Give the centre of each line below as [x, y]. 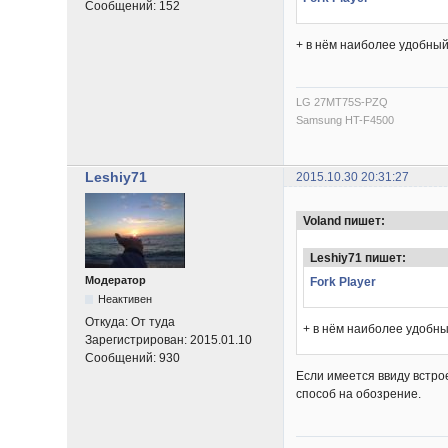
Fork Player [343, 282]
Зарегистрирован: [138, 340]
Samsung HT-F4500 [345, 120]
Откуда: [108, 322]
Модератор [116, 280]
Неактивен [125, 299]
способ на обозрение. [359, 394]
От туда [153, 322]
